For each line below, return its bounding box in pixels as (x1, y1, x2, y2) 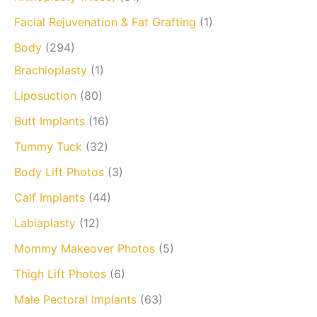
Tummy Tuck (14, 139, 82, 154)
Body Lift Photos (14, 164, 104, 179)
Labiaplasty (14, 215, 76, 230)
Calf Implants (14, 190, 85, 204)
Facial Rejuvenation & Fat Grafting (14, 14, 196, 29)
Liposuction (14, 88, 76, 103)
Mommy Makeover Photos (14, 241, 155, 255)
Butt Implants (14, 113, 85, 128)
